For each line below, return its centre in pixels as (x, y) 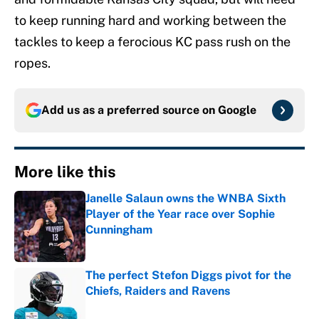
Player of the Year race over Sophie (180, 214)
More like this (65, 172)
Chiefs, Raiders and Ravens (158, 291)
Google (237, 110)
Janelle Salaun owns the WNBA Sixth (185, 199)
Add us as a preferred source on (130, 110)
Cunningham (119, 230)
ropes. (32, 63)
